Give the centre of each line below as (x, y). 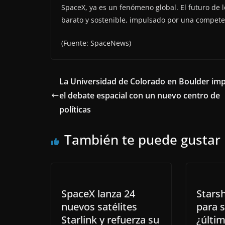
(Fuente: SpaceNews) (96, 43)
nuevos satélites (99, 207)
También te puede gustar (142, 140)
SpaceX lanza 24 (98, 194)
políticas (75, 110)
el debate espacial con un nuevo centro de (140, 96)
